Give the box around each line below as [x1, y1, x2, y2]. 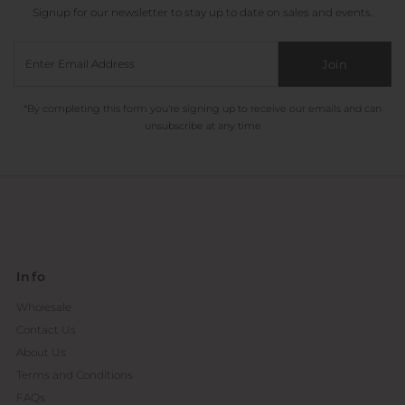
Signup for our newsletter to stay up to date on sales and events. [33, 5, 372, 20]
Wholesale [15, 300, 71, 315]
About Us [15, 345, 66, 360]
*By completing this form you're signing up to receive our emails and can [24, 103, 381, 116]
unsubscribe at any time [144, 120, 261, 133]
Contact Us [15, 323, 76, 337]
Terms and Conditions [15, 368, 133, 382]
